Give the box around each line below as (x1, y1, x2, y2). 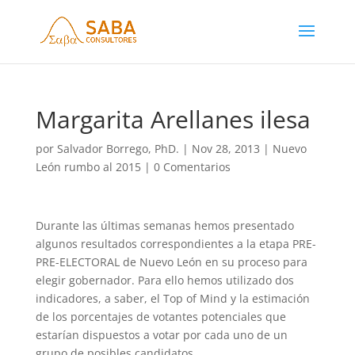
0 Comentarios (153, 159, 231, 174)
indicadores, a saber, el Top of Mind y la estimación (35, 291, 310, 306)
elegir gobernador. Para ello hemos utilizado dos (35, 273, 294, 288)
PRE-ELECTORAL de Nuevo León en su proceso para (35, 254, 307, 269)
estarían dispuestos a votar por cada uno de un (35, 327, 288, 342)
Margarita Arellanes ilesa (35, 103, 311, 136)
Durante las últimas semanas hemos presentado (35, 218, 294, 233)
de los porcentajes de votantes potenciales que (35, 309, 286, 324)
